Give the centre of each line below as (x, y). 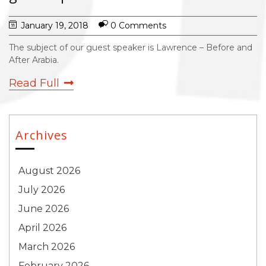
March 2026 (47, 247)
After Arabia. (34, 60)
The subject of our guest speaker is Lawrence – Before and (131, 47)
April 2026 (42, 228)
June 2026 (44, 209)
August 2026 (49, 171)
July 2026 (42, 190)
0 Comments (138, 26)
